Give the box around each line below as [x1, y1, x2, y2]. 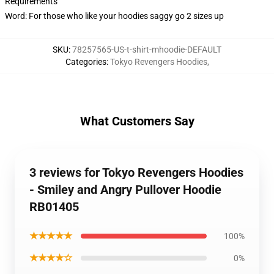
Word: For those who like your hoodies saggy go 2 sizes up [5, 11, 224, 21]
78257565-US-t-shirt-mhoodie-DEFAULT [72, 45, 221, 54]
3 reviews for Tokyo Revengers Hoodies [29, 165, 243, 180]
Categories [65, 57, 106, 67]
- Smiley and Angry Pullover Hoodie [29, 182, 221, 197]
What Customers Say [80, 114, 194, 128]
